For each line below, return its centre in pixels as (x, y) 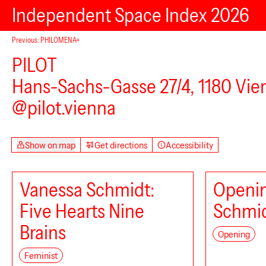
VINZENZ (88, 157)
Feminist (41, 255)
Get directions (121, 145)
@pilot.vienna (64, 108)
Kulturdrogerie (195, 70)
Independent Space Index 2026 (131, 15)
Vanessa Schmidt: (87, 190)
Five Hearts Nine (82, 211)
